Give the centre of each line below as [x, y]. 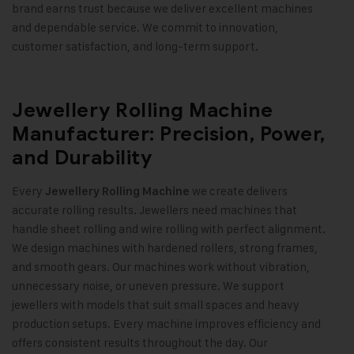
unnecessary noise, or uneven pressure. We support [148, 286]
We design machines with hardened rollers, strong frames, [165, 248]
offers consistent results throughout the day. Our [140, 343]
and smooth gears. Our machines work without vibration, [161, 267]
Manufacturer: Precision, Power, [169, 134]
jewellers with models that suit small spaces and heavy [156, 305]
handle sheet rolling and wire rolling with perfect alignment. [169, 229]
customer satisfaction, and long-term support [134, 47]
